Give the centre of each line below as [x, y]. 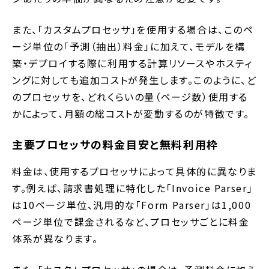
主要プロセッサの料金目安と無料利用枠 [115, 144]
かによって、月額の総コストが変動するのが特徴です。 [131, 114]
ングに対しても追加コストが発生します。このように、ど [134, 80]
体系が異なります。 [55, 239]
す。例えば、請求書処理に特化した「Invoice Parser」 [133, 188]
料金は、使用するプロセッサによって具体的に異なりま [135, 171]
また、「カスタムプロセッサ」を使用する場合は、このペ [133, 30]
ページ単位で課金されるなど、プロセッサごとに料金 [131, 222]
